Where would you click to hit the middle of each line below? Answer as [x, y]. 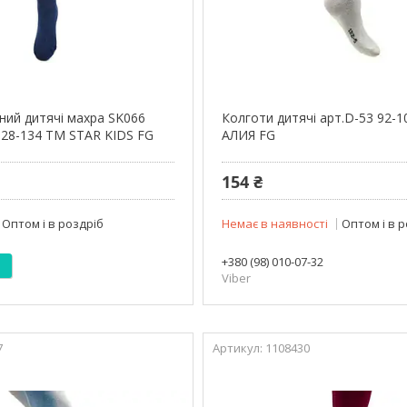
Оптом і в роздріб [53, 223]
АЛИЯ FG [249, 134]
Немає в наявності [275, 223]
